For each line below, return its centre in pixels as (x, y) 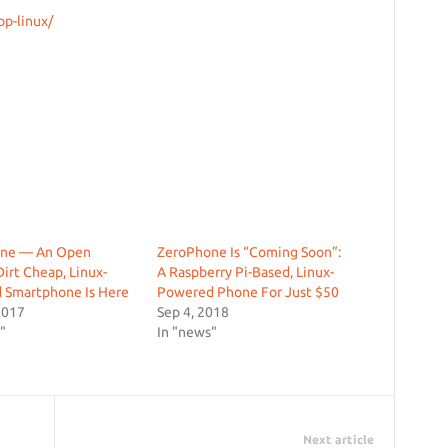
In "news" (186, 332)
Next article (338, 439)
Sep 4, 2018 (192, 312)
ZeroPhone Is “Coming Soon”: (248, 252)
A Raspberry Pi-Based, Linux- (245, 272)
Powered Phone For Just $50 (247, 292)
